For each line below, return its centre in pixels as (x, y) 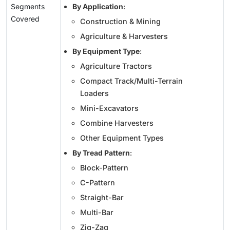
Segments (28, 7)
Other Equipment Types (122, 138)
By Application (98, 7)
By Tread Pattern (101, 153)
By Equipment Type (106, 51)
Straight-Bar (102, 198)
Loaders (94, 93)
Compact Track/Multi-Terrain (131, 81)
